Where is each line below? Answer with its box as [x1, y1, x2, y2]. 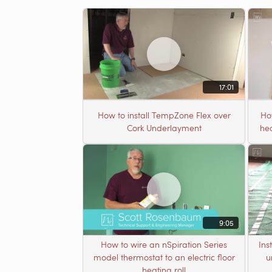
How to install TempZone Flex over [97, 109, 231, 121]
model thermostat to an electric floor [93, 251, 235, 263]
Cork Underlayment [126, 122, 202, 134]
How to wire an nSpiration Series [101, 239, 227, 251]
